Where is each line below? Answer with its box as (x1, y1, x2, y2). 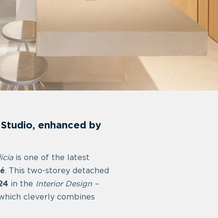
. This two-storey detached (5, 167, 109, 175)
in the (8, 180, 36, 188)
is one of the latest (13, 154, 90, 162)
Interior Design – (36, 180, 99, 188)
